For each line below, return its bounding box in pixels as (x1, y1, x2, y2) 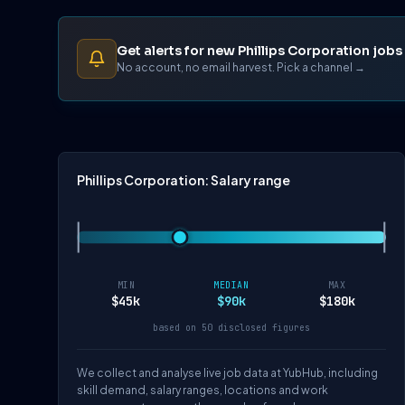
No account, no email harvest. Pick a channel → (117, 60, 365, 74)
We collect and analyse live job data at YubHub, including (77, 366, 378, 381)
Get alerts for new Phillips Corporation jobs (117, 42, 402, 59)
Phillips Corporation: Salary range (77, 172, 290, 188)
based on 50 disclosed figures (153, 322, 310, 334)
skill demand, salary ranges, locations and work (77, 383, 328, 398)
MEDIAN (213, 279, 250, 292)
